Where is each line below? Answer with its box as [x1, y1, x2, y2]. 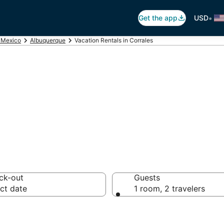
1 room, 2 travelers [134, 183, 205, 193]
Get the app [138, 13, 177, 22]
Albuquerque [30, 36, 65, 44]
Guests [134, 172, 160, 182]
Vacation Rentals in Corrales [74, 36, 153, 44]
